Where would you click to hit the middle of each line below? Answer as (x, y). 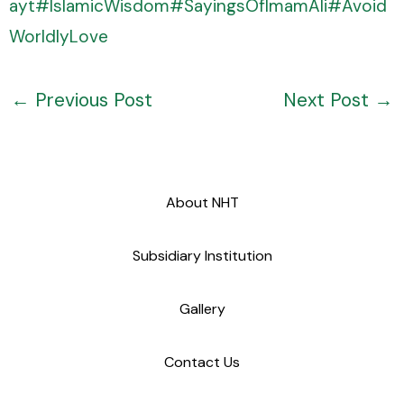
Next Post (328, 100)
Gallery (202, 308)
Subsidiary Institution (202, 255)
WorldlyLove (59, 37)
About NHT (202, 202)
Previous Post (92, 100)
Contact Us (202, 362)
